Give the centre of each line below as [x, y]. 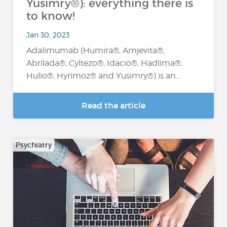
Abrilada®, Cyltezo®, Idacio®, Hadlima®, [105, 63]
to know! [51, 16]
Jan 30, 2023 [48, 34]
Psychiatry [34, 145]
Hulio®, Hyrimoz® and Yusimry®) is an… [104, 76]
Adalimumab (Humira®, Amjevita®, [96, 50]
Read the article [113, 105]
